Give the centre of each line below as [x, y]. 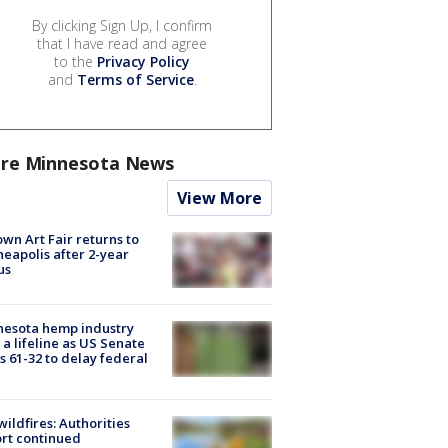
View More [219, 197]
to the [75, 61]
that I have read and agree [122, 43]
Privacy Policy [143, 61]
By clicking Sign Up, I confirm [122, 25]
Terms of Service [135, 79]
